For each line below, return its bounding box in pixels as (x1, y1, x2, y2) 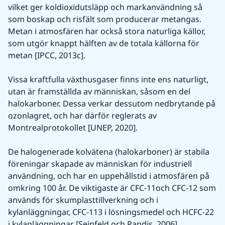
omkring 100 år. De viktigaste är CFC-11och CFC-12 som (8, 182, 216, 194)
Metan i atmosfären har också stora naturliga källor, (8, 26, 205, 37)
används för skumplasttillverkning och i (8, 194, 158, 206)
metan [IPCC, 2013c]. (8, 50, 85, 61)
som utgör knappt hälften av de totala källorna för (8, 38, 199, 49)
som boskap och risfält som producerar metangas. (8, 14, 201, 25)
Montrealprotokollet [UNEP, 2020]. (8, 122, 138, 134)
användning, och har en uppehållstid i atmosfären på (8, 170, 209, 182)
